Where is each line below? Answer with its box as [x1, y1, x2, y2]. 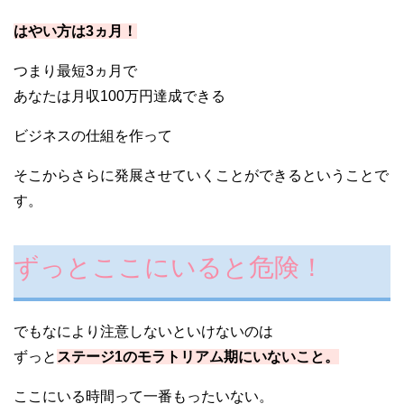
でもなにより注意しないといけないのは [14, 324, 273, 340]
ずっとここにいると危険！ [14, 253, 325, 282]
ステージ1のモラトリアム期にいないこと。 [57, 349, 339, 365]
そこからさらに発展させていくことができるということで [14, 168, 389, 184]
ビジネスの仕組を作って [14, 128, 172, 144]
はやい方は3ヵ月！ [14, 23, 137, 40]
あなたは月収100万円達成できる [14, 88, 225, 105]
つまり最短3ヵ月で [14, 63, 137, 79]
